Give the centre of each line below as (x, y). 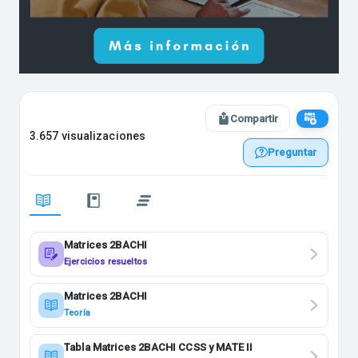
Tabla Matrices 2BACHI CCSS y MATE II (159, 348)
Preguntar (292, 153)
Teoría (77, 313)
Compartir (254, 118)
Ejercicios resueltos (105, 262)
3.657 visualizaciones (88, 135)
